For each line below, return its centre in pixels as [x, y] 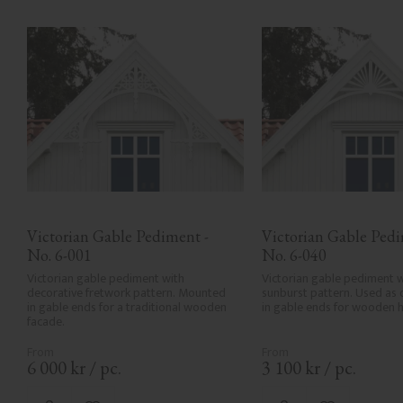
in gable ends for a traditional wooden [127, 308]
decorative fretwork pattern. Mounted [126, 293]
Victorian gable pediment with [106, 279]
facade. [46, 322]
